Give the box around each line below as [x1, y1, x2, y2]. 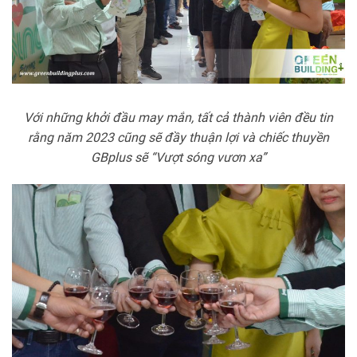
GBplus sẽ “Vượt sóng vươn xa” [91, 149, 266, 165]
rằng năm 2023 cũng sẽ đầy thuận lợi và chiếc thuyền [28, 129, 329, 145]
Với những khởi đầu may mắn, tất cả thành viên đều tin [24, 109, 333, 125]
